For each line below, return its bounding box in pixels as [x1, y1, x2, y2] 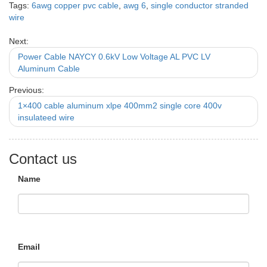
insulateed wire [18, 113, 74, 122]
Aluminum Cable [18, 64, 80, 73]
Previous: [9, 85, 44, 95]
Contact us [9, 151, 77, 167]
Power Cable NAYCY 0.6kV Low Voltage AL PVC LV [18, 52, 210, 61]
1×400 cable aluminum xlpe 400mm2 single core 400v [18, 101, 222, 110]
